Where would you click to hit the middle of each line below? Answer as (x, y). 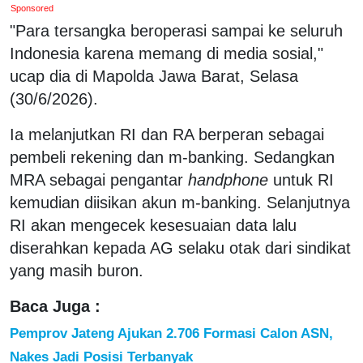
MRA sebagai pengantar (99, 179)
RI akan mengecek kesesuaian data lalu (153, 225)
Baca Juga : (55, 306)
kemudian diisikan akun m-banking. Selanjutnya (180, 202)
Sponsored (32, 8)
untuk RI (301, 179)
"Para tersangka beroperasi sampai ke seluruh (176, 30)
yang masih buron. (77, 270)
